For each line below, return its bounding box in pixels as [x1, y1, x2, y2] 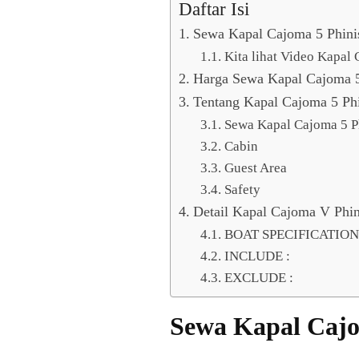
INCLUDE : [224, 248, 290, 264]
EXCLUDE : [224, 270, 293, 285]
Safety [224, 182, 260, 197]
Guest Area [224, 160, 287, 175]
